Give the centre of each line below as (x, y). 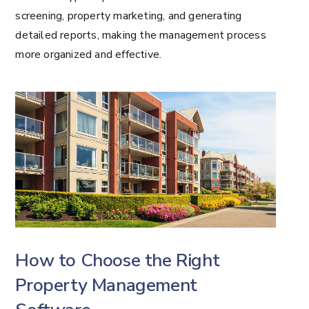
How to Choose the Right (118, 260)
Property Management (106, 285)
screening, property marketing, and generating (129, 16)
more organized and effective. (89, 54)
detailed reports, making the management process (141, 35)
